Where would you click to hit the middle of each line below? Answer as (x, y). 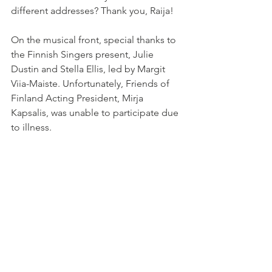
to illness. (31, 127)
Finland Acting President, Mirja (78, 98)
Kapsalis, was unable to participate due (96, 113)
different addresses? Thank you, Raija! (92, 11)
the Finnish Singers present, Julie (83, 54)
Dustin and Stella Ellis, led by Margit (89, 69)
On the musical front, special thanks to (95, 40)
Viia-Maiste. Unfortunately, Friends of (91, 83)
